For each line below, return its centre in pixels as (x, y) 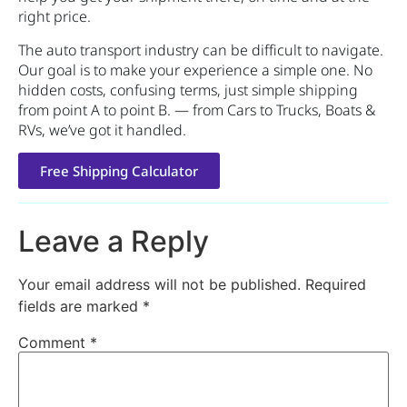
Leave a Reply (114, 241)
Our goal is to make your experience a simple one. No (195, 69)
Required (336, 284)
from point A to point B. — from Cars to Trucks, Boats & (197, 109)
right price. (55, 17)
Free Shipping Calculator (119, 170)
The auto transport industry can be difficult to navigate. (201, 50)
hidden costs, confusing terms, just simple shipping (188, 89)
